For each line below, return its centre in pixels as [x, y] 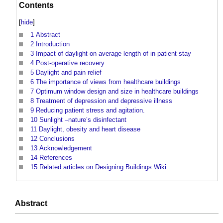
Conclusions [57, 139]
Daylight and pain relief [69, 73]
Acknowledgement [66, 148]
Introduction [53, 44]
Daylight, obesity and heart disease [90, 129]
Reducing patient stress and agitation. [90, 111]
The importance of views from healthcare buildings [108, 82]
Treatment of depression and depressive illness [104, 101]
